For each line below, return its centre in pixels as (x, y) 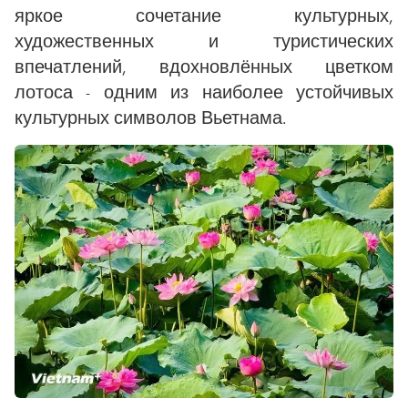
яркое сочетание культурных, (204, 15)
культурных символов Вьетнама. (151, 117)
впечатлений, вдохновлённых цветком (204, 66)
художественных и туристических (204, 41)
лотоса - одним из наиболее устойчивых (204, 92)
